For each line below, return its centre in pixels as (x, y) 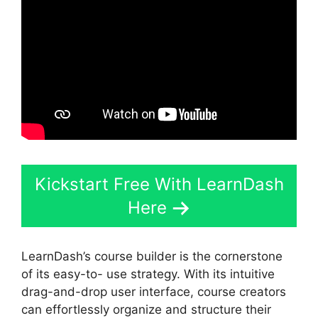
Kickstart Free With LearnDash (159, 185)
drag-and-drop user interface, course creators (154, 291)
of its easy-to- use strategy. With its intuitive (148, 274)
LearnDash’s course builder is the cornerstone (152, 256)
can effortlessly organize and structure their (146, 309)
